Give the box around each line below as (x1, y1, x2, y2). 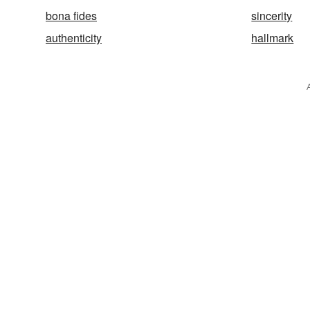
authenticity (46, 30, 102, 46)
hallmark (251, 30, 294, 46)
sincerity (251, 8, 293, 24)
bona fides (46, 8, 97, 24)
